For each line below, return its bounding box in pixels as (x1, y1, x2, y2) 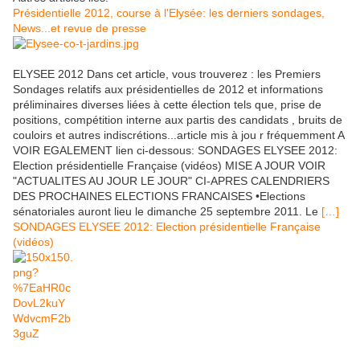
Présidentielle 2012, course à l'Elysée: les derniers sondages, (13, 6, 325, 20)
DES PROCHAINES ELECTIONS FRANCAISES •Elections (13, 190, 305, 203)
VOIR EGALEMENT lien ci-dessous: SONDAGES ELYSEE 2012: (13, 144, 337, 157)
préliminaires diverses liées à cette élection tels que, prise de (13, 98, 321, 112)
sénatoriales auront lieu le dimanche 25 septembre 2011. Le (13, 205, 321, 219)
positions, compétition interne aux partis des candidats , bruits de (13, 113, 342, 127)
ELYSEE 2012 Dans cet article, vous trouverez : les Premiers (13, 67, 321, 81)
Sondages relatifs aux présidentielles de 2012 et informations (13, 83, 323, 96)
